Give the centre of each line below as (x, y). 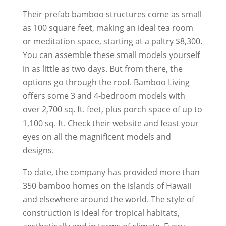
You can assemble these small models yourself (111, 55)
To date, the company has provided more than (111, 172)
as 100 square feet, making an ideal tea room (108, 27)
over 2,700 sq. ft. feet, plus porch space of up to (112, 109)
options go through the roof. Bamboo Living (106, 82)
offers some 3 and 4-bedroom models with (104, 96)
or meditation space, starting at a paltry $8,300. (112, 41)
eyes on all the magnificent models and (97, 136)
